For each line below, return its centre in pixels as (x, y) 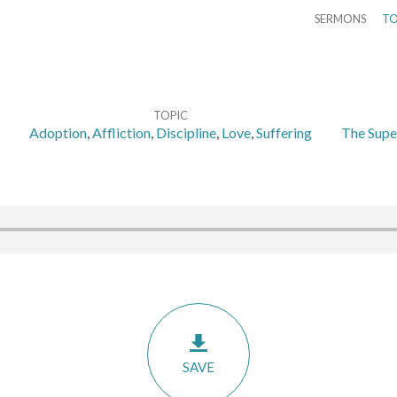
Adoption (58, 132)
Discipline (186, 132)
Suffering (284, 132)
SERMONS (340, 19)
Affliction (121, 132)
